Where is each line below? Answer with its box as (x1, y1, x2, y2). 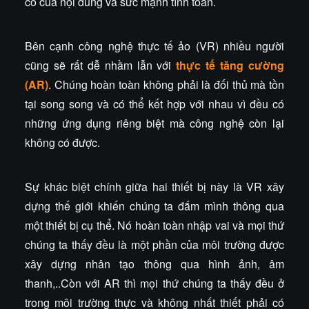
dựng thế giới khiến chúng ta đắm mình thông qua (25, 198, 284, 215)
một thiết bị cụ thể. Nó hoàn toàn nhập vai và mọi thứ (25, 217, 284, 234)
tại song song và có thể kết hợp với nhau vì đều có (25, 96, 284, 112)
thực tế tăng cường (176, 57, 285, 74)
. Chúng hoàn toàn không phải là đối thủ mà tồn (48, 77, 284, 93)
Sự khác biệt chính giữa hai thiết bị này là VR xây (25, 179, 284, 195)
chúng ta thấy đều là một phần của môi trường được (25, 237, 284, 253)
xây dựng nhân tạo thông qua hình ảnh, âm (25, 256, 284, 272)
